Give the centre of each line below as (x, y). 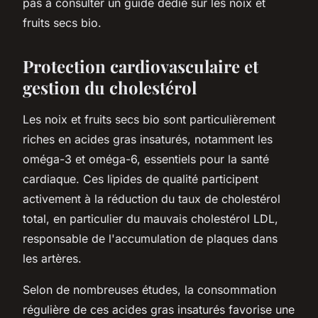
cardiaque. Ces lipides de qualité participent (141, 179)
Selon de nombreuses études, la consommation (149, 289)
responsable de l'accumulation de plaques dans (150, 238)
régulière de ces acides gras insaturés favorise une (159, 309)
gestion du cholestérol (110, 87)
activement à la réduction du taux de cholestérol (152, 198)
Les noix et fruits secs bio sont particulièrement (149, 119)
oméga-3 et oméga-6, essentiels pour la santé (146, 159)
